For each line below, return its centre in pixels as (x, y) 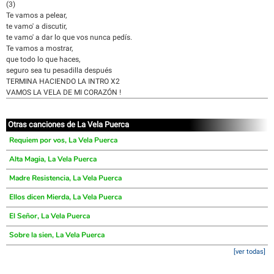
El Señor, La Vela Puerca (50, 216)
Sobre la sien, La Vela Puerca (57, 235)
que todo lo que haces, (43, 59)
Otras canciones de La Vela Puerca (68, 124)
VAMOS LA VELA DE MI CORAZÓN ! (64, 92)
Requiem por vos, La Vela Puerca (63, 140)
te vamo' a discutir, (36, 26)
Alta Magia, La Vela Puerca (53, 159)
